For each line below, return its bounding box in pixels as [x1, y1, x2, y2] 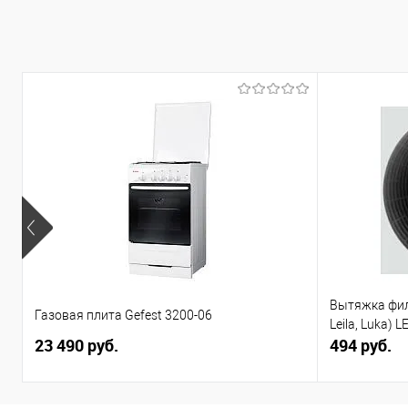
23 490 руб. [35, 334, 118, 356]
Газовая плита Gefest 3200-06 [35, 307, 212, 322]
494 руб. [329, 334, 392, 356]
